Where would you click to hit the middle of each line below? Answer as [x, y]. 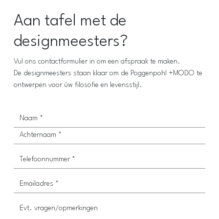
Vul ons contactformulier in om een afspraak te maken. [97, 62]
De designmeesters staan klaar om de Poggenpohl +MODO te [108, 73]
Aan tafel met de [70, 21]
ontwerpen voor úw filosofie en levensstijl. [78, 85]
